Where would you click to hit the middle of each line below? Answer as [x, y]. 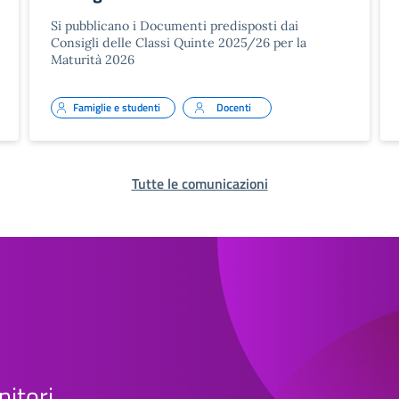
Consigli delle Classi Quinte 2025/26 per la [179, 42]
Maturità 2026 [93, 59]
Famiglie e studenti [117, 107]
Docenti [233, 107]
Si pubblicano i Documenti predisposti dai [175, 25]
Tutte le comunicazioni [199, 183]
